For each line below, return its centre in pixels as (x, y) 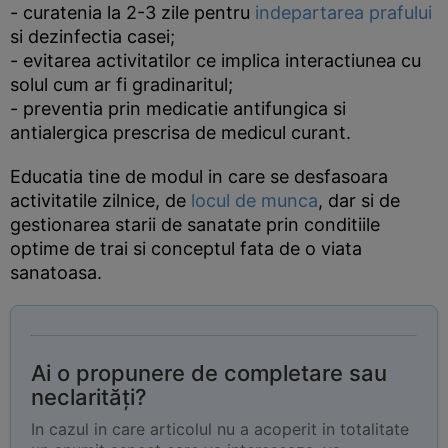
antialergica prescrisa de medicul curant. (180, 132)
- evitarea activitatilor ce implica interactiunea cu (215, 60)
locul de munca (254, 200)
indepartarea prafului (343, 12)
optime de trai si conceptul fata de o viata (186, 248)
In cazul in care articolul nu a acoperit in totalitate (220, 429)
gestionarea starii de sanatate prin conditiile (195, 224)
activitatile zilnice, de (100, 200)
